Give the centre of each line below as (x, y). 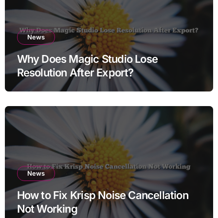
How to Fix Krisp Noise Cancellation (102, 195)
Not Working (47, 209)
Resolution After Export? (75, 72)
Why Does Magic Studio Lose (87, 59)
